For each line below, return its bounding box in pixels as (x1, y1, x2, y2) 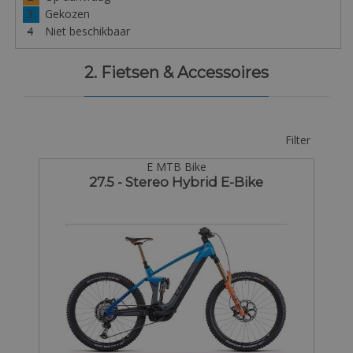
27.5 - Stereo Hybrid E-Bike (89, 174, 264, 191)
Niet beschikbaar (44, 24, 130, 39)
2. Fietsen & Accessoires (84, 62, 269, 82)
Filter (285, 132, 310, 147)
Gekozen (44, 6, 90, 22)
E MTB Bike (146, 159, 206, 175)
